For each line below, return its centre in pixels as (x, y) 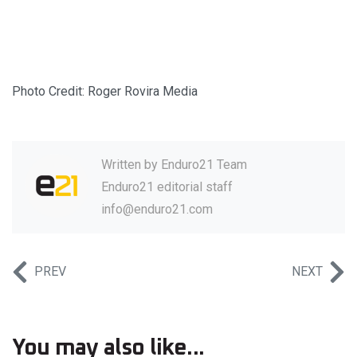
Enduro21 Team (204, 165)
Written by (131, 165)
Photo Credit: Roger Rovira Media (105, 92)
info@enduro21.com (157, 210)
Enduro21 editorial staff (167, 187)
